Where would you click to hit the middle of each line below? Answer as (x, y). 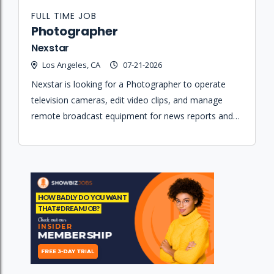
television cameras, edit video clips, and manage (127, 100)
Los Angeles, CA (71, 65)
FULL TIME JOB (64, 16)
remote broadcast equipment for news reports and (132, 116)
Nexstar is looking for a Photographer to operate (128, 84)
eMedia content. (63, 132)
